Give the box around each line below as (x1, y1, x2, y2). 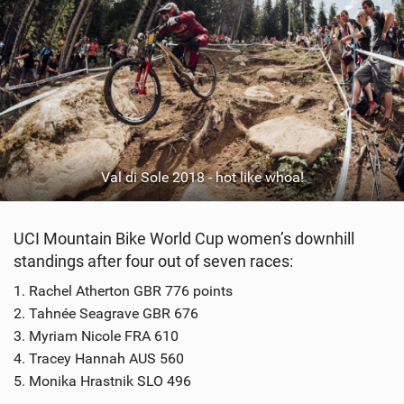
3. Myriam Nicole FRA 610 (14, 327, 179, 345)
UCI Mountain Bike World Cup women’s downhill (14, 229, 354, 249)
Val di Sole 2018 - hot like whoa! (100, 169, 304, 187)
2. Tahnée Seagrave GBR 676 (14, 305, 198, 323)
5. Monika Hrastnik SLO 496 (14, 372, 191, 390)
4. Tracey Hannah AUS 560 (14, 350, 184, 368)
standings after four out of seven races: (14, 252, 293, 271)
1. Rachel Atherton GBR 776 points (14, 282, 233, 300)
